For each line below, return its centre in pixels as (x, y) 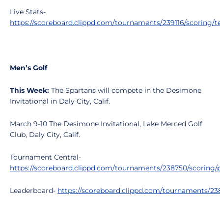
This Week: (30, 90)
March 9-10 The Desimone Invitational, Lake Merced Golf (106, 124)
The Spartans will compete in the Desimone (126, 90)
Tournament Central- (45, 157)
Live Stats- (28, 12)
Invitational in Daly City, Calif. (61, 101)
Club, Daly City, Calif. (45, 135)
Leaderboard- (34, 191)
